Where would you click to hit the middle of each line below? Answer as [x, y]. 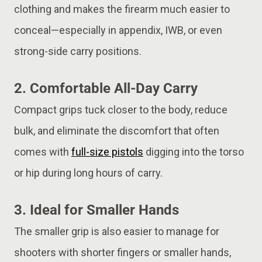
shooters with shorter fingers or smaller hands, [123, 252]
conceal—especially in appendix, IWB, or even [118, 30]
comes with [43, 151]
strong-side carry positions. [78, 51]
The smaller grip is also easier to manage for [117, 231]
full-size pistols [107, 151]
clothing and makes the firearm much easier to [122, 9]
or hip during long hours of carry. [88, 173]
